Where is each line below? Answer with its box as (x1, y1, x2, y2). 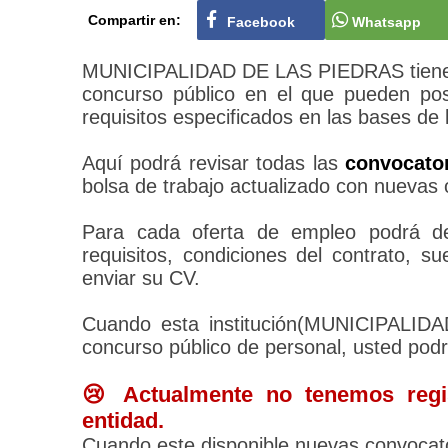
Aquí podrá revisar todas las (82, 152, 346, 175)
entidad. (82, 408, 164, 434)
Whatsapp (351, 14, 421, 31)
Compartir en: (87, 12, 181, 29)
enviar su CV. (82, 267, 200, 290)
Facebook (227, 14, 296, 31)
